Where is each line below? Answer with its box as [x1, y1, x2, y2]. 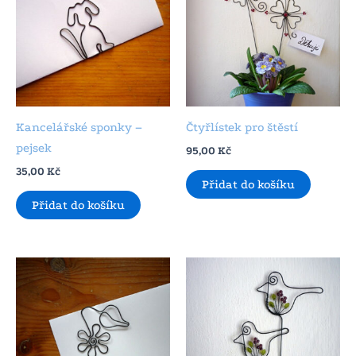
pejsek [16, 141, 52, 156]
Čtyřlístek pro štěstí [186, 120, 298, 135]
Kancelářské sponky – [16, 120, 142, 135]
